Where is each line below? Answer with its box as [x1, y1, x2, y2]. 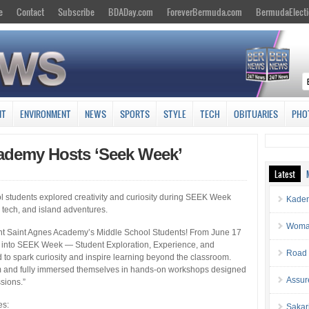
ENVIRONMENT [20, 106, 71, 121]
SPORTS [120, 106, 150, 121]
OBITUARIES [234, 106, 278, 121]
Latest [275, 167, 296, 180]
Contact [17, 5, 44, 19]
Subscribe [58, 5, 94, 19]
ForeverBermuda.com [167, 5, 242, 19]
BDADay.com [108, 5, 153, 19]
